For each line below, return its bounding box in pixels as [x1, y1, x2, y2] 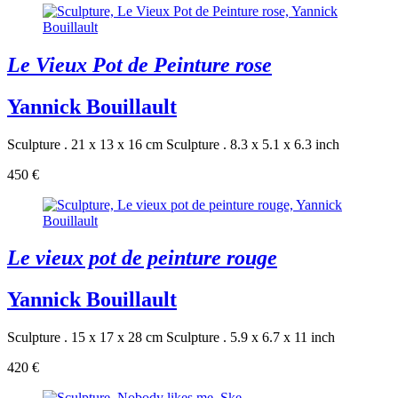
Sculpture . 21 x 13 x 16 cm [7, 136, 163, 152]
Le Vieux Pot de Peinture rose [7, 52, 272, 76]
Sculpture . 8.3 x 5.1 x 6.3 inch [166, 136, 339, 152]
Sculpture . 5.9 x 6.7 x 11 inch [166, 330, 335, 346]
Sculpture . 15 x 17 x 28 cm [7, 330, 163, 346]
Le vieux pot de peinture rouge [7, 246, 277, 270]
